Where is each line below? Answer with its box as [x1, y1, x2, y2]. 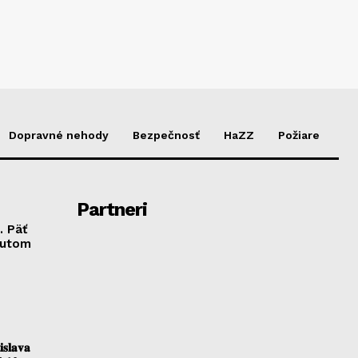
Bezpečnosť [133, 128, 200, 141]
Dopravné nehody [9, 128, 109, 141]
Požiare [278, 128, 320, 141]
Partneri [76, 197, 147, 221]
